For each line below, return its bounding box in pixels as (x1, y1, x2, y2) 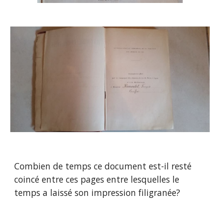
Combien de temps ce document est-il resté (14, 160, 192, 172)
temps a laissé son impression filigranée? (14, 187, 181, 198)
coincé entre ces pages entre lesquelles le (14, 173, 180, 185)
